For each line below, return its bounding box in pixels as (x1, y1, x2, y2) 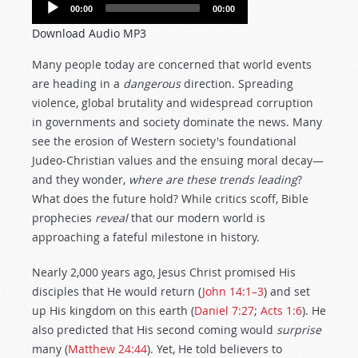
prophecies (32, 210, 95, 225)
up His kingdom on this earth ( (32, 303, 194, 318)
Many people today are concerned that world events (32, 57, 312, 72)
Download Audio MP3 (32, 26, 146, 41)
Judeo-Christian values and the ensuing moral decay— (32, 153, 324, 168)
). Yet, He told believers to (147, 341, 282, 356)
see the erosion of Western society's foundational (32, 133, 296, 149)
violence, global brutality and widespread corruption (32, 95, 313, 110)
